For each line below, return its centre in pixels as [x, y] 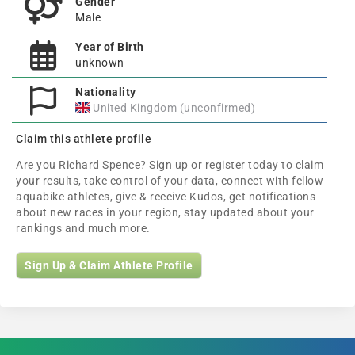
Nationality [106, 92]
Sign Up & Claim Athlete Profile [109, 265]
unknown [100, 63]
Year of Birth [110, 47]
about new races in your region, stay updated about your [165, 212]
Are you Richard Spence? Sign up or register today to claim [170, 165]
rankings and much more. [83, 228]
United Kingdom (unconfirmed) [174, 108]
